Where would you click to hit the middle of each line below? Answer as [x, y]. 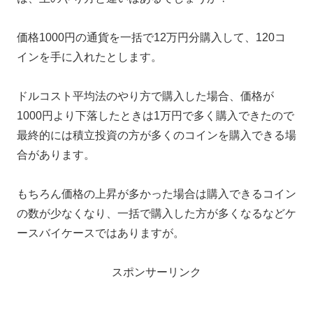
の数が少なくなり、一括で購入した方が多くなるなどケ [156, 213]
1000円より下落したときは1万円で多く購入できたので [155, 115]
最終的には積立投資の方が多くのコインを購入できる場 [156, 135]
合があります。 [56, 154]
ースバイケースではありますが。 [101, 233]
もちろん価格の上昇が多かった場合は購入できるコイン [156, 194]
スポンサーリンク [156, 272]
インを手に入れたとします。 [89, 57]
